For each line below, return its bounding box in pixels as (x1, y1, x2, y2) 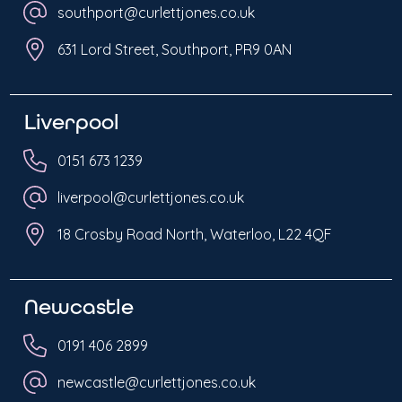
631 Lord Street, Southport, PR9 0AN (57, 39, 292, 58)
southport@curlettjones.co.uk (57, 3, 255, 22)
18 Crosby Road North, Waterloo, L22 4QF (57, 224, 332, 243)
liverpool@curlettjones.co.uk (57, 188, 244, 206)
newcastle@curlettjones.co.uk (57, 372, 256, 391)
